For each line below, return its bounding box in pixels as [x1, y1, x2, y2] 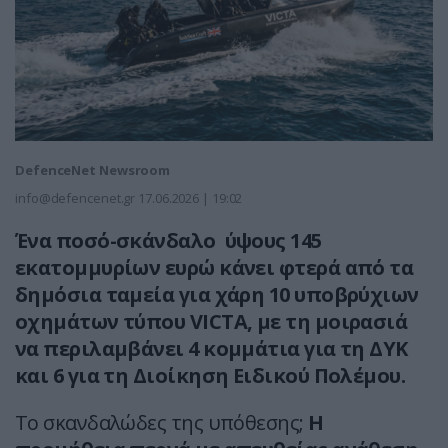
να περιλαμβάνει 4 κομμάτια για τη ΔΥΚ [15, 335, 408, 363]
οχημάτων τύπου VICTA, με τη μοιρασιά [15, 308, 408, 336]
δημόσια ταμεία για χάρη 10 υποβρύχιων [15, 281, 419, 309]
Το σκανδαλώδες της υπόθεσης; [15, 409, 309, 437]
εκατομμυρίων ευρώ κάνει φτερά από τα [15, 254, 414, 282]
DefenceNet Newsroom [15, 161, 171, 180]
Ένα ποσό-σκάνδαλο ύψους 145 [15, 227, 322, 255]
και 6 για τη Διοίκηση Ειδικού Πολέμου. [15, 362, 406, 390]
